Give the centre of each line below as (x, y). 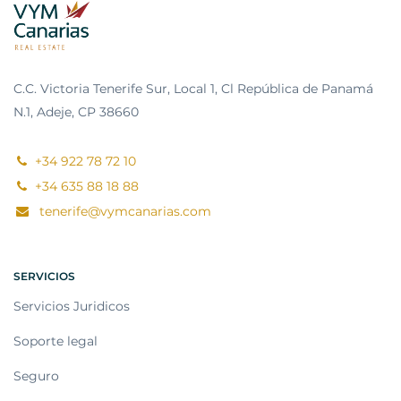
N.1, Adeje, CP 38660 (76, 112)
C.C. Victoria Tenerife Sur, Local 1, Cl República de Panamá (193, 89)
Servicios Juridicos (72, 307)
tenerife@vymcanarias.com (123, 212)
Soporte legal (55, 341)
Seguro (36, 376)
